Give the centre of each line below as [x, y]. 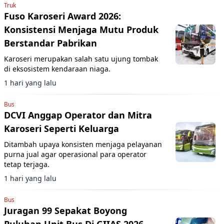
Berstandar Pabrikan [50, 43]
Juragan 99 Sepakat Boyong [65, 210]
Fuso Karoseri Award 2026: [62, 16]
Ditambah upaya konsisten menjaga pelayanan [83, 144]
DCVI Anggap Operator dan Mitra [78, 115]
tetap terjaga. [27, 164]
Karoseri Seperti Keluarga [61, 128]
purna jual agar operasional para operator [75, 154]
